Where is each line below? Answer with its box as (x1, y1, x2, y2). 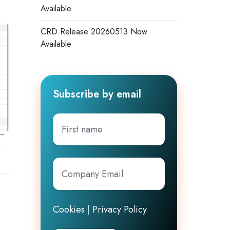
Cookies (52, 203, 85, 217)
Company (52, 158, 90, 172)
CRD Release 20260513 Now (40, 25, 147, 37)
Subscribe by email (52, 86, 141, 101)
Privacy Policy (92, 203, 147, 217)
